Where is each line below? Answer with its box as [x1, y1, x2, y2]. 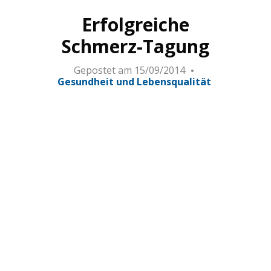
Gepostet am [73, 64, 132, 77]
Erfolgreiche [81, 12, 189, 37]
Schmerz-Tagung [61, 34, 209, 59]
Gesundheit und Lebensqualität [57, 75, 211, 89]
